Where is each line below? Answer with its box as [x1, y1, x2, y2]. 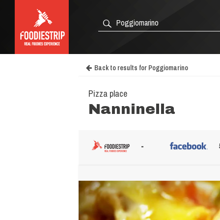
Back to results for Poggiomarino [94, 63, 188, 72]
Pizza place [88, 87, 127, 100]
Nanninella [88, 101, 175, 117]
